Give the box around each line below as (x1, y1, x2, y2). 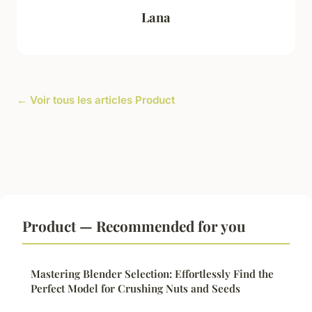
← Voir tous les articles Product (17, 93, 175, 107)
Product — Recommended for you (22, 215, 246, 235)
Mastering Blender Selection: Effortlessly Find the (31, 266, 274, 281)
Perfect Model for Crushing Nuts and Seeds (31, 281, 240, 295)
